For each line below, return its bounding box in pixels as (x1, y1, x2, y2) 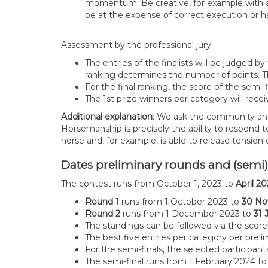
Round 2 (85, 208, 120, 219)
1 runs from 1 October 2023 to (113, 196, 242, 207)
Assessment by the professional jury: (61, 39, 213, 50)
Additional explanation (61, 111, 153, 122)
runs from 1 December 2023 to (120, 208, 254, 219)
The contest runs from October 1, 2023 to (61, 178, 236, 189)
